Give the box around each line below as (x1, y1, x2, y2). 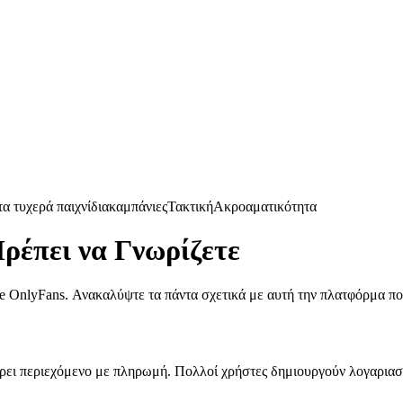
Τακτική (167, 199, 213, 214)
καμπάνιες (109, 199, 167, 214)
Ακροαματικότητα (213, 199, 317, 214)
